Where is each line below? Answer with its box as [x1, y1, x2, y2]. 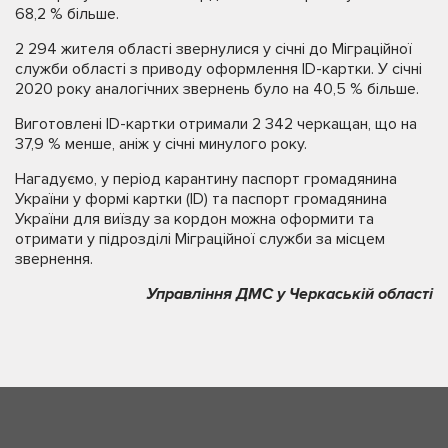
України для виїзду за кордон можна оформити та [15, 209, 374, 230]
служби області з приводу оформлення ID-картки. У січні [15, 59, 422, 80]
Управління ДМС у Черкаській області [147, 284, 433, 305]
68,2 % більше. [15, 4, 119, 25]
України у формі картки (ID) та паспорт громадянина [15, 189, 387, 210]
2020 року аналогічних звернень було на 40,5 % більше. [15, 79, 419, 100]
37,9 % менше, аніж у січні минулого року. [15, 134, 307, 155]
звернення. [15, 249, 93, 270]
